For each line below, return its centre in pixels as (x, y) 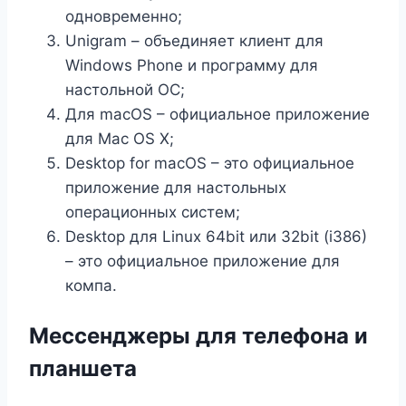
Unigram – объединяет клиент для (194, 40)
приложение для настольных (176, 187)
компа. (91, 285)
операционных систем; (153, 212)
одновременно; (124, 16)
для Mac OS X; (120, 138)
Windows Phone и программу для (192, 65)
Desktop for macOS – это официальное (210, 163)
